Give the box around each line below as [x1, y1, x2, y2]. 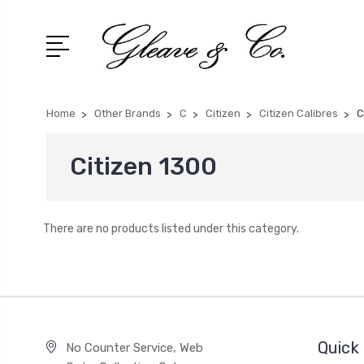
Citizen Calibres [259, 107, 338, 119]
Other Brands [94, 107, 161, 119]
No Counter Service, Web [65, 340, 203, 355]
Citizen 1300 [70, 152, 217, 181]
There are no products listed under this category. [42, 222, 299, 236]
